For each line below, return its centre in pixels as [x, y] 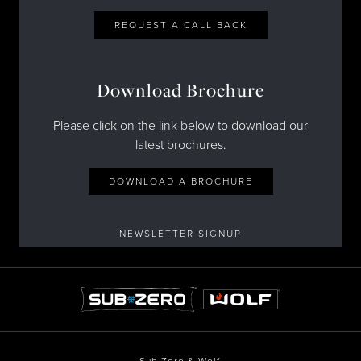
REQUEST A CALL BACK [180, 25]
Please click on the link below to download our [180, 126]
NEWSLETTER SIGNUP [180, 234]
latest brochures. [180, 145]
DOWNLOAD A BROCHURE [180, 181]
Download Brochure [180, 90]
